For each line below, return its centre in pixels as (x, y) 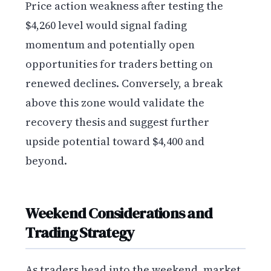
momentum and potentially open (110, 44)
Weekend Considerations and (119, 213)
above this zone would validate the (115, 102)
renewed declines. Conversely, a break (124, 83)
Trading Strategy (80, 233)
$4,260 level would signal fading (106, 25)
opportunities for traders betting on (119, 64)
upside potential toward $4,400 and (115, 141)
